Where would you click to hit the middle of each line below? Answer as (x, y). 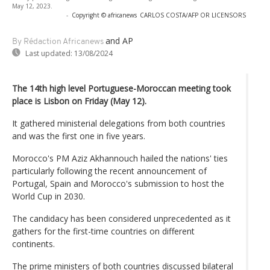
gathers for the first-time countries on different (103, 231)
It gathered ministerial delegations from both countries (119, 123)
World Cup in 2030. (49, 196)
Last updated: (49, 53)
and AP (119, 40)
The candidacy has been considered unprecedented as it (121, 218)
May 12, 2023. (32, 6)
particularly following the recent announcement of (109, 171)
